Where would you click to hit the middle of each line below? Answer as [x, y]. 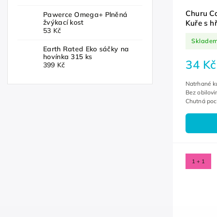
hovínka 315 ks [68, 57]
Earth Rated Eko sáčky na [86, 49]
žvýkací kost [63, 23]
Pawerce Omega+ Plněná [85, 15]
